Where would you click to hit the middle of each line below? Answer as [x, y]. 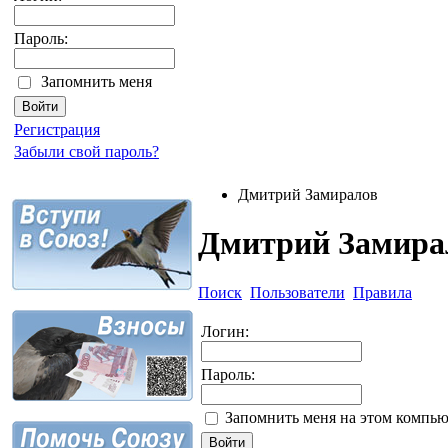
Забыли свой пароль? [86, 151]
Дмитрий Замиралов [308, 194]
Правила [382, 292]
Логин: [225, 331]
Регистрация [57, 129]
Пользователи [297, 292]
